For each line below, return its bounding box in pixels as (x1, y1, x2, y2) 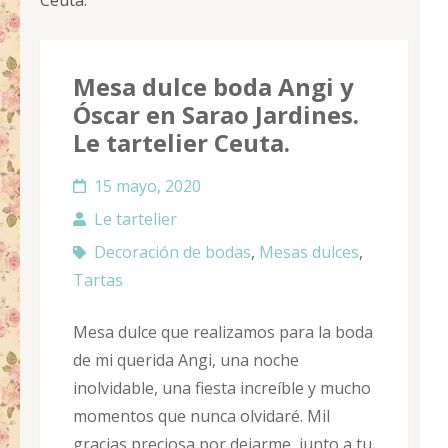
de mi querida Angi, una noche (73, 349, 299, 372)
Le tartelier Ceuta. (73, 126, 290, 160)
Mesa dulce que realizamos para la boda (73, 321, 373, 344)
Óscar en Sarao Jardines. (73, 98, 359, 132)
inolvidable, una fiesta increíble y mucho (73, 377, 371, 400)
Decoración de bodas (94, 241, 251, 264)
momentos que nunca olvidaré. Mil (73, 405, 330, 428)
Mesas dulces (259, 241, 359, 264)
